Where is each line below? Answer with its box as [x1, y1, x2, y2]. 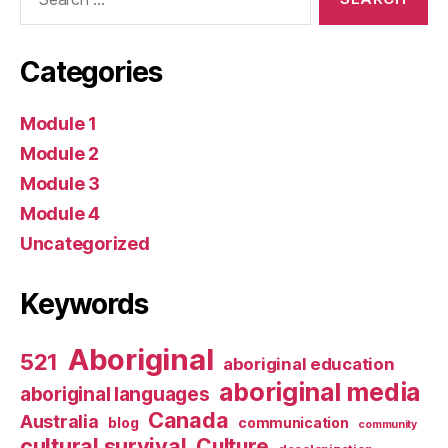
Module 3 [20, 172, 100, 194]
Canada [147, 406, 229, 433]
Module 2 [20, 142, 99, 164]
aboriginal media [219, 376, 421, 407]
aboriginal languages [20, 382, 210, 406]
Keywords [20, 286, 148, 321]
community [358, 417, 417, 431]
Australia [20, 410, 99, 432]
